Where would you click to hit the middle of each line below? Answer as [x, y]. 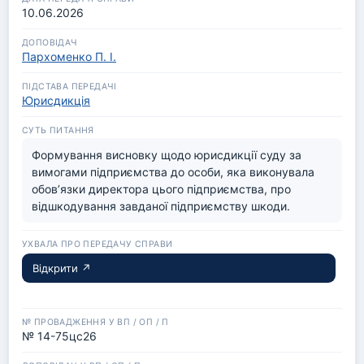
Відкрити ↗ [62, 268]
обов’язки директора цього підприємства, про [161, 189]
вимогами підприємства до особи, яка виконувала [173, 172]
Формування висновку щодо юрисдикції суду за [167, 155]
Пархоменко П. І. [69, 56]
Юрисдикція [56, 100]
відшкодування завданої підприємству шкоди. [161, 206]
